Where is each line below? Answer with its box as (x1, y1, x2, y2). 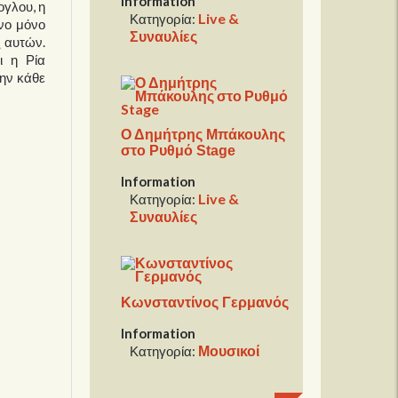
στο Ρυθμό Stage (121, 143, 236, 159)
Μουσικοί (198, 341, 260, 359)
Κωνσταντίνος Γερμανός (121, 294, 290, 310)
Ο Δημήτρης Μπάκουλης (121, 127, 286, 143)
